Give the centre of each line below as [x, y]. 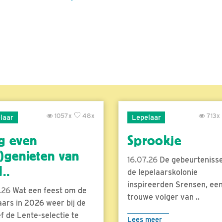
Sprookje [154, 140]
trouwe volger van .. [164, 197]
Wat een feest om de [48, 190]
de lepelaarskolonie [163, 172]
